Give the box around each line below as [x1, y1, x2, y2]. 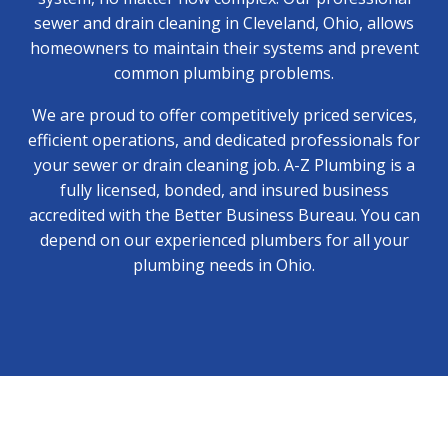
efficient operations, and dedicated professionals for [28, 129, 420, 152]
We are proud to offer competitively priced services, [31, 104, 417, 127]
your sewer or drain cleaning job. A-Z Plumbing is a [33, 154, 415, 177]
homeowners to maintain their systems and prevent [29, 36, 419, 59]
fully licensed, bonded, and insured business [59, 179, 389, 202]
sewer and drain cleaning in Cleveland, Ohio [34, 11, 359, 34]
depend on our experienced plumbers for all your [39, 229, 409, 252]
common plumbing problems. [114, 61, 334, 84]
